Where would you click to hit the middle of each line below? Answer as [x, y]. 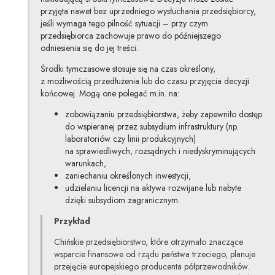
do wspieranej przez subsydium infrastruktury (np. [151, 126]
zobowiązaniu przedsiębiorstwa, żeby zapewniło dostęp [163, 114]
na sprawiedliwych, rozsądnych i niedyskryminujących [160, 151]
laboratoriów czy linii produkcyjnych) [130, 138]
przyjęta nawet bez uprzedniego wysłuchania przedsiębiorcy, [148, 11]
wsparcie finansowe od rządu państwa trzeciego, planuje [155, 254]
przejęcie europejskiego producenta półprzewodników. [152, 266]
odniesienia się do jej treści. [89, 48]
